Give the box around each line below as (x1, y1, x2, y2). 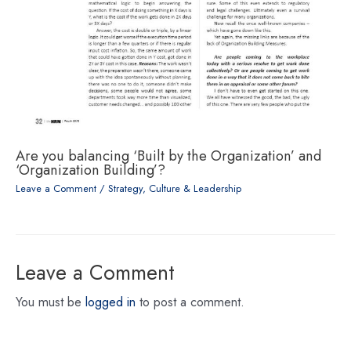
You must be (16, 291, 85, 311)
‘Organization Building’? (16, 158, 165, 180)
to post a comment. (136, 291, 244, 311)
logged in (85, 291, 136, 311)
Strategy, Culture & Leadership (108, 180, 241, 196)
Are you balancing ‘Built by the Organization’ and (16, 144, 321, 166)
